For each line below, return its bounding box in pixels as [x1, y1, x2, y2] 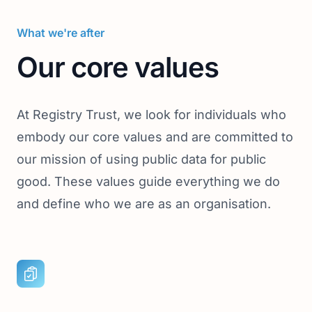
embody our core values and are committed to [17, 130, 293, 144]
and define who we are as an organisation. [17, 196, 271, 211]
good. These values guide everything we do [17, 174, 280, 189]
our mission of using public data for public [17, 152, 266, 166]
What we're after [17, 26, 104, 40]
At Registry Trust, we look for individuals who [17, 107, 286, 122]
